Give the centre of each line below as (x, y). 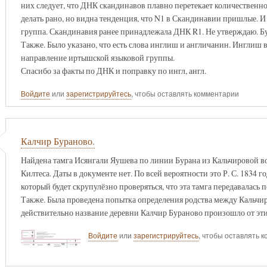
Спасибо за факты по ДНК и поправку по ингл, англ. (113, 70)
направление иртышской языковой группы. (97, 57)
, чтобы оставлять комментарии (185, 94)
